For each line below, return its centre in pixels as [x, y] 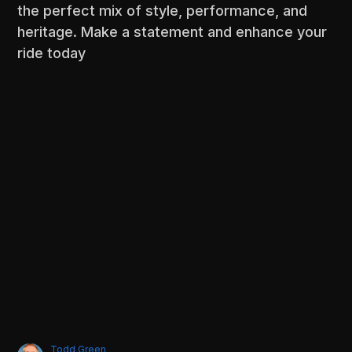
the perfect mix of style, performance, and [163, 10]
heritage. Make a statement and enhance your [172, 31]
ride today [52, 53]
